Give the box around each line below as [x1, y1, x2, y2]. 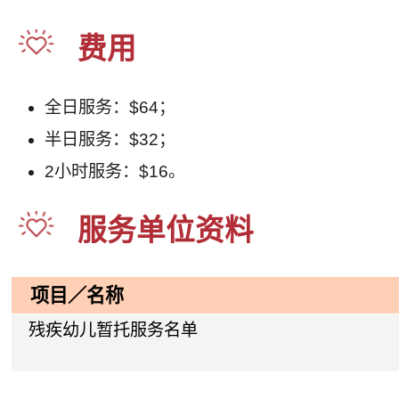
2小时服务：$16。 [45, 161, 186, 181]
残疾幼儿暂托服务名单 [28, 320, 199, 339]
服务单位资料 [77, 214, 254, 248]
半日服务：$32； [45, 129, 176, 149]
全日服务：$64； [45, 97, 176, 117]
